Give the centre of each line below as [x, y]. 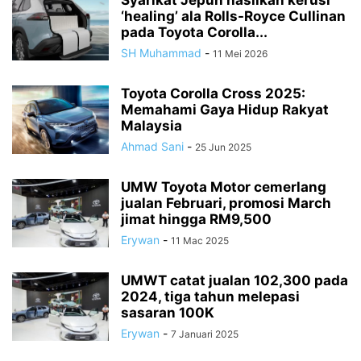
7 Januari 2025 [205, 334]
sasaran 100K [168, 313]
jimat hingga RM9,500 [196, 220]
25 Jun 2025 [223, 147]
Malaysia [151, 126]
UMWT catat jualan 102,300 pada [234, 281]
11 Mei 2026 [240, 54]
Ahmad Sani [152, 147]
